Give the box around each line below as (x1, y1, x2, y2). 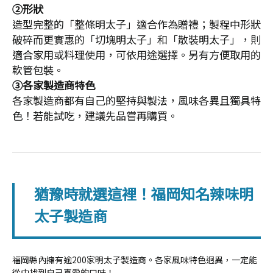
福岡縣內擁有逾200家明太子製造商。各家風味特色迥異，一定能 (12, 253, 257, 266)
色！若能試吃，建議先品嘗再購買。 (12, 107, 178, 123)
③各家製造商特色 (12, 77, 95, 93)
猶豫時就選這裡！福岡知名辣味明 (34, 182, 253, 204)
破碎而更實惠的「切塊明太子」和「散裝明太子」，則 (12, 31, 261, 47)
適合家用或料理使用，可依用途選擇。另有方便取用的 (12, 46, 261, 62)
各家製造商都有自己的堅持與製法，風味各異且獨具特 (12, 92, 261, 108)
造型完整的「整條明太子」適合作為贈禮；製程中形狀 (12, 16, 261, 32)
